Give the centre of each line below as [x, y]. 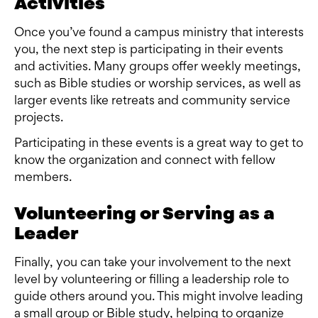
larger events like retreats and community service [152, 102]
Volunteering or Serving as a [144, 214]
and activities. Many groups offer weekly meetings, [158, 68]
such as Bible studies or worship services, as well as [158, 85]
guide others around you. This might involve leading [159, 298]
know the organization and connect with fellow [145, 161]
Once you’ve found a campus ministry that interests [159, 34]
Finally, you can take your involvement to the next [153, 264]
